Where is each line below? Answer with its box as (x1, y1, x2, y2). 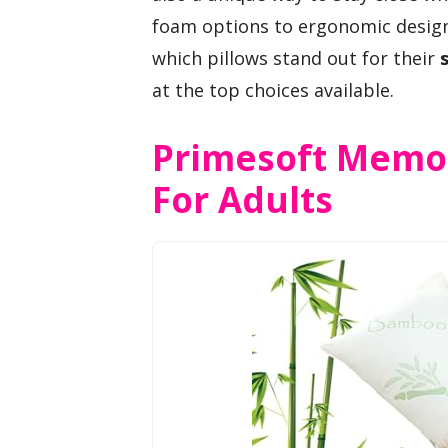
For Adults (152, 175, 333, 223)
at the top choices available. (152, 78, 394, 102)
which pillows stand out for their (152, 46, 440, 70)
